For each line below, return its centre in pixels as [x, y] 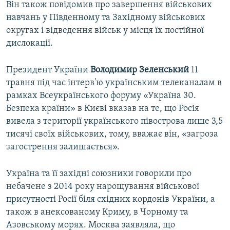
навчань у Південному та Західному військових [106, 18]
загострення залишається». [63, 147]
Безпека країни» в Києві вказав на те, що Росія [103, 109]
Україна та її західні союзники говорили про [99, 174]
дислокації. [30, 44]
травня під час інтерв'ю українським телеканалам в [114, 83]
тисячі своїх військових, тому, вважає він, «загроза [112, 135]
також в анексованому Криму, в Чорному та [97, 213]
